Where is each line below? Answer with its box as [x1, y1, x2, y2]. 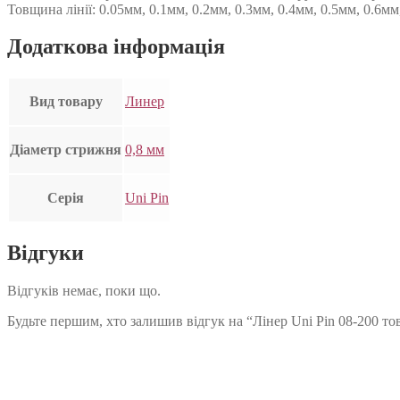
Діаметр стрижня [10, 142, 121, 158]
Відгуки [7, 241, 84, 265]
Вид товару [29, 94, 103, 110]
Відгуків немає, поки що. [7, 283, 161, 299]
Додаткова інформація [7, 35, 225, 59]
